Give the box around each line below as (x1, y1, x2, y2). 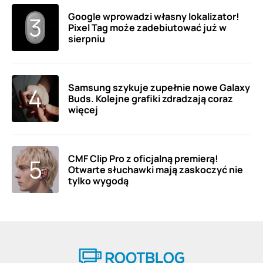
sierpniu (68, 32, 105, 45)
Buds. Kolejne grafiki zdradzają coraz (68, 92, 233, 105)
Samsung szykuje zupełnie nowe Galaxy (68, 80, 250, 94)
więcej (68, 103, 98, 116)
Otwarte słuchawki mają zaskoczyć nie (68, 163, 243, 176)
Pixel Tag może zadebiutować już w (68, 21, 227, 34)
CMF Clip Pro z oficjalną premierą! (68, 151, 218, 165)
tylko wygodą (68, 174, 129, 187)
